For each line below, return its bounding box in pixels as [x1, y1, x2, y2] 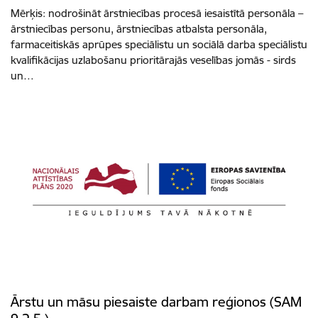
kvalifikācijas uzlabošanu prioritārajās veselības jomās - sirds [11, 53, 296, 67]
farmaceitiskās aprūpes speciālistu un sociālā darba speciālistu [11, 38, 307, 52]
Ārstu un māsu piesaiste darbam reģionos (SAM [11, 293, 302, 310]
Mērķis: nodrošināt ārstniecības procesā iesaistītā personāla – [11, 6, 303, 21]
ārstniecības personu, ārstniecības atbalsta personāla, [11, 22, 267, 36]
